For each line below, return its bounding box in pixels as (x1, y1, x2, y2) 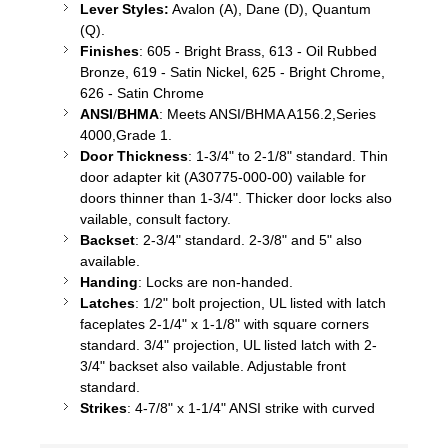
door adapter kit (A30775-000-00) (80, 169, 297, 186)
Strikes (80, 400, 127, 417)
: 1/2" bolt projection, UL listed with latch (135, 295, 386, 312)
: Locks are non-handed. (138, 274, 293, 291)
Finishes (80, 43, 139, 60)
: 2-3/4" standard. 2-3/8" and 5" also (135, 232, 362, 249)
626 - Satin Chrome (80, 85, 204, 102)
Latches (80, 295, 135, 312)
